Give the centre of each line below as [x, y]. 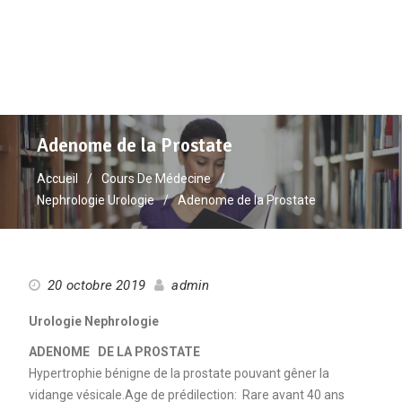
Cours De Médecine [157, 178]
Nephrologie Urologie [96, 200]
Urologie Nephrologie [93, 321]
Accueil [58, 178]
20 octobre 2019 [96, 285]
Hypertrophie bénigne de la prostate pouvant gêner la [179, 373]
